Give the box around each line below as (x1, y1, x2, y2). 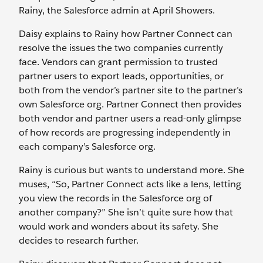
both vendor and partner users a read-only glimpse (19, 112, 241, 125)
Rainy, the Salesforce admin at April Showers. (19, 4, 215, 17)
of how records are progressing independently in (19, 126, 231, 139)
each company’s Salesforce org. (19, 140, 156, 153)
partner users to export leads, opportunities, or (19, 70, 224, 83)
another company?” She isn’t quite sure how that (19, 206, 233, 219)
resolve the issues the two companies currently (19, 42, 223, 55)
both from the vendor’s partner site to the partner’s (19, 84, 242, 97)
